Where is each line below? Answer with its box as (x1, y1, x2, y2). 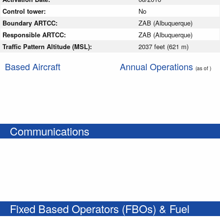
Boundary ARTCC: (2, 18, 59, 27)
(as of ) (195, 64, 211, 72)
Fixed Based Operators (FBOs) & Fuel (10, 200, 190, 216)
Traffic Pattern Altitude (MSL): (2, 41, 94, 51)
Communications (10, 123, 89, 138)
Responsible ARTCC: (2, 29, 68, 39)
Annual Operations (120, 59, 195, 73)
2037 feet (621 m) (138, 41, 189, 51)
